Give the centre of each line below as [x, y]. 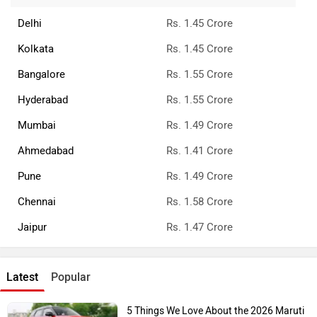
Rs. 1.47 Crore [200, 227]
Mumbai [37, 125]
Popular [71, 277]
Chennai [37, 201]
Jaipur [32, 227]
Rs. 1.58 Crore [200, 201]
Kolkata [36, 48]
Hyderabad [43, 99]
